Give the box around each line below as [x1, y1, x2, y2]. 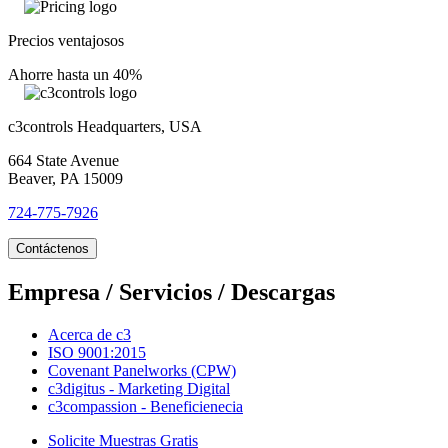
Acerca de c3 [48, 325, 131, 343]
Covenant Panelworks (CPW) [48, 361, 236, 379]
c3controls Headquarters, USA [8, 117, 202, 135]
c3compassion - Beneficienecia [48, 397, 243, 415]
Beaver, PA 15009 [8, 169, 123, 187]
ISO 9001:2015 [48, 343, 146, 361]
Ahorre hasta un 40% [8, 65, 142, 83]
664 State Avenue [8, 151, 119, 169]
